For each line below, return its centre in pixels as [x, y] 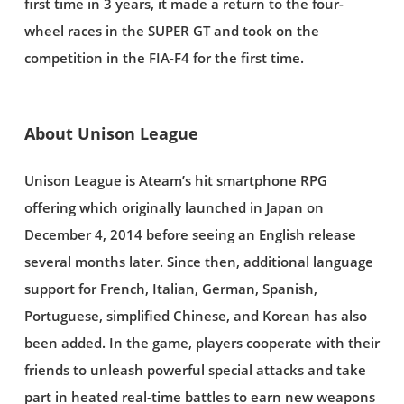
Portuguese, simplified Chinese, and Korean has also [195, 316]
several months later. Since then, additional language [198, 262]
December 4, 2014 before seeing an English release [190, 234]
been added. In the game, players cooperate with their [202, 343]
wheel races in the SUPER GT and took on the [171, 31]
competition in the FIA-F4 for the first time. [164, 58]
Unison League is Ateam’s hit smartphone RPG [175, 180]
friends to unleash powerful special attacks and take [195, 370]
